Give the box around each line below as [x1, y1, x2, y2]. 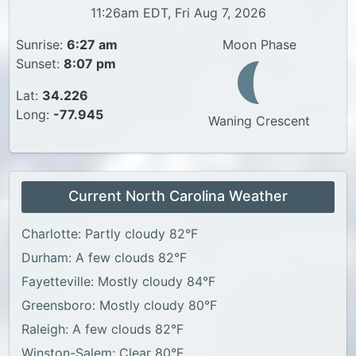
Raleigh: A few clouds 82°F [21, 321, 184, 337]
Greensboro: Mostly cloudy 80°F [21, 297, 217, 313]
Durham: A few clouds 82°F [21, 250, 187, 265]
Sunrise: [16, 37, 67, 52]
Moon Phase [222, 37, 296, 52]
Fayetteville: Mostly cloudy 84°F [21, 273, 215, 289]
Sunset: [16, 56, 64, 72]
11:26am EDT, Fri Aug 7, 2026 [90, 5, 266, 21]
